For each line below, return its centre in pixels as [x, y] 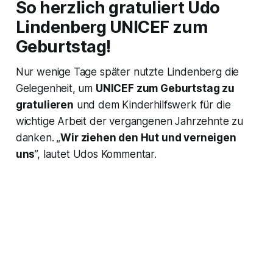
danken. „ [38, 137]
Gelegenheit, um [55, 88]
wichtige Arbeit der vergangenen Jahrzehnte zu [129, 121]
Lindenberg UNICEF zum [112, 27]
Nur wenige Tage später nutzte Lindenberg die [127, 72]
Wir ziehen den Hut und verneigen [148, 137]
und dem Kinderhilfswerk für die [152, 105]
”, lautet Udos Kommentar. [96, 154]
